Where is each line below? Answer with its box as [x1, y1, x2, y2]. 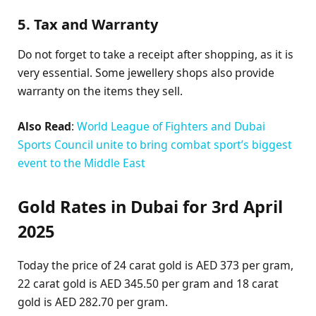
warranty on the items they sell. [18, 83, 183, 99]
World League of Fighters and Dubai [77, 118, 265, 134]
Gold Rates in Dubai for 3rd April [18, 195, 283, 218]
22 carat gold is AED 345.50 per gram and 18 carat [18, 276, 279, 292]
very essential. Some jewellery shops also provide [18, 64, 274, 80]
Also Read [18, 118, 71, 134]
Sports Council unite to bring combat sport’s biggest [18, 136, 292, 152]
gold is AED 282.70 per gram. [18, 294, 168, 310]
